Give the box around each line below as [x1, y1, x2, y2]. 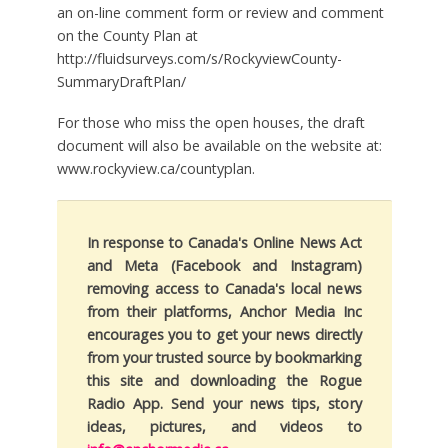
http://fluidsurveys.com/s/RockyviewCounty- [56, 48, 342, 68]
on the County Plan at [56, 25, 198, 45]
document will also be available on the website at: [56, 135, 382, 155]
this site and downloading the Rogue [86, 370, 362, 390]
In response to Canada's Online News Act [86, 232, 362, 252]
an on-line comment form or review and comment [56, 2, 384, 22]
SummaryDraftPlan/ [56, 71, 186, 91]
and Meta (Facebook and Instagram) [86, 255, 362, 275]
